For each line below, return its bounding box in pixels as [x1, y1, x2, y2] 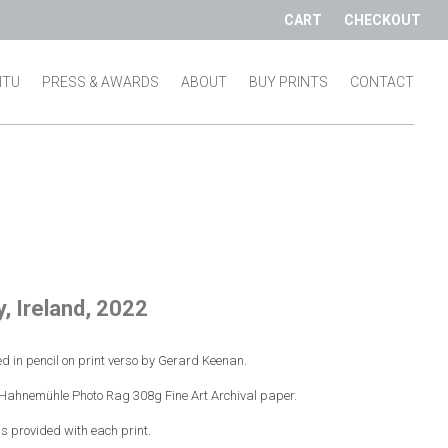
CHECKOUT [344, 12, 422, 28]
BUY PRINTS [249, 73, 329, 90]
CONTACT [350, 73, 415, 90]
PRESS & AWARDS [42, 73, 160, 90]
